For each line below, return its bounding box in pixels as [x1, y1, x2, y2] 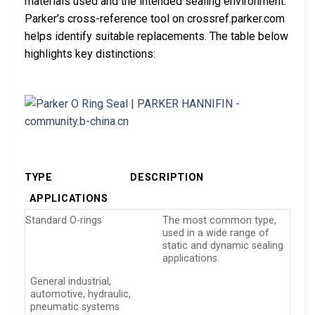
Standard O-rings [25, 214, 102, 227]
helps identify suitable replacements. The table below [25, 30, 288, 44]
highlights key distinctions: [25, 47, 155, 61]
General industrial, [30, 275, 112, 288]
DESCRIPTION [130, 172, 205, 184]
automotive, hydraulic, [30, 288, 131, 300]
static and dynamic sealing [162, 240, 284, 252]
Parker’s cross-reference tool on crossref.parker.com [25, 12, 285, 26]
